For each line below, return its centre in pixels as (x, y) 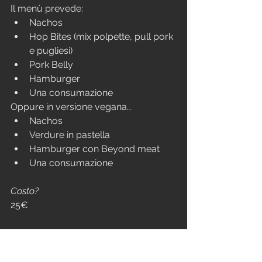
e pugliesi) (51, 50)
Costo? (25, 191)
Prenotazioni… (38, 233)
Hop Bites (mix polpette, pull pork (102, 36)
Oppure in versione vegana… (71, 106)
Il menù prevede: (47, 8)
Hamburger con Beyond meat (94, 149)
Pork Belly (51, 64)
